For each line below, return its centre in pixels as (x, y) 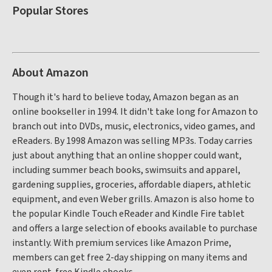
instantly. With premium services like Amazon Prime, (122, 243)
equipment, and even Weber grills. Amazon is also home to (133, 199)
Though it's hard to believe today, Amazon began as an (125, 97)
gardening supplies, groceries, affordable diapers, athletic (131, 185)
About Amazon (50, 73)
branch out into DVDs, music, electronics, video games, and (134, 126)
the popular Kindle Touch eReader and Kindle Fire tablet (128, 214)
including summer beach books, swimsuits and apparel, (126, 170)
